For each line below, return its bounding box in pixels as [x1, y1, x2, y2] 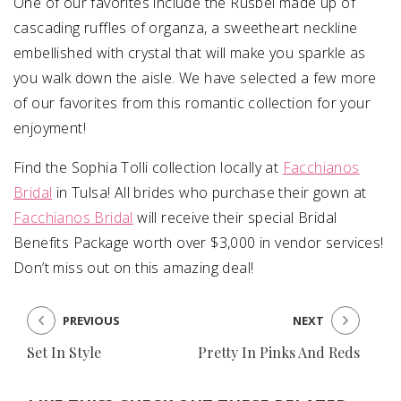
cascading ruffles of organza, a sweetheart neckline [13, 18, 358, 38]
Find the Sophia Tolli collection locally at [13, 158, 283, 177]
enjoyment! [13, 118, 87, 138]
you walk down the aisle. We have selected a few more [13, 68, 377, 88]
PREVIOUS [63, 312, 120, 328]
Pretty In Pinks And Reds [198, 343, 360, 362]
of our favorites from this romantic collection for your [13, 93, 371, 113]
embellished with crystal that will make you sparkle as [13, 43, 366, 63]
